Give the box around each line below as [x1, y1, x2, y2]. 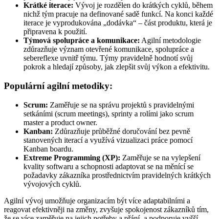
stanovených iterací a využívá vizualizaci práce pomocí [23, 135, 193, 144]
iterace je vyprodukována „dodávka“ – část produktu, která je [23, 19, 212, 27]
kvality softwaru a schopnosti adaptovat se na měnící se [23, 162, 194, 171]
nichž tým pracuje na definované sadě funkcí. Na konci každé [23, 10, 213, 19]
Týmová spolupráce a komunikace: [23, 36, 140, 45]
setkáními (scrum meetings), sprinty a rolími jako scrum [23, 109, 194, 118]
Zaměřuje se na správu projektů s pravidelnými [48, 100, 194, 109]
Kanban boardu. [23, 144, 73, 153]
